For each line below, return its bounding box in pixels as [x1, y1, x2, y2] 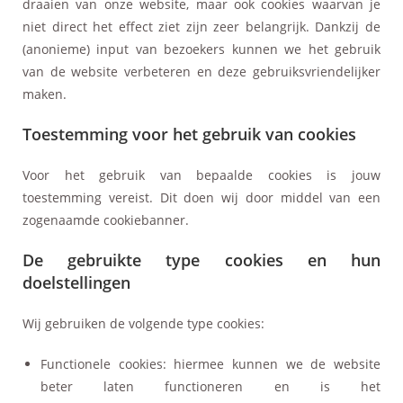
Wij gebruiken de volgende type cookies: [22, 314, 264, 332]
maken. [22, 85, 67, 103]
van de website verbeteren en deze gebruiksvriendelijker [22, 62, 381, 80]
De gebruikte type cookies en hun [22, 248, 381, 271]
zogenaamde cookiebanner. [22, 210, 189, 228]
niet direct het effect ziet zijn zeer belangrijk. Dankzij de [22, 17, 381, 35]
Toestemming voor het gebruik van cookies [22, 122, 356, 145]
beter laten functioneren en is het [40, 377, 381, 395]
